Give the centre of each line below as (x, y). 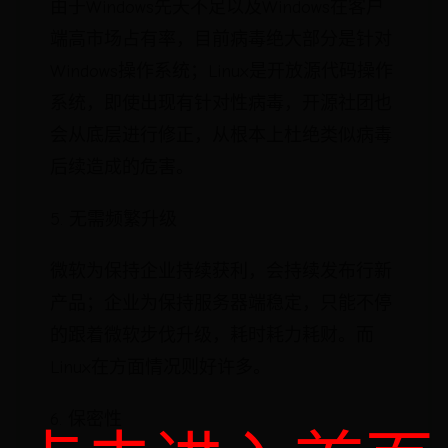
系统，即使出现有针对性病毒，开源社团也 (221, 103)
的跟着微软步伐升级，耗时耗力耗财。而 (212, 335)
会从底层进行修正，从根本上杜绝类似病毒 (221, 135)
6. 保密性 (86, 419)
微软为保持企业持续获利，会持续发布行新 (221, 271)
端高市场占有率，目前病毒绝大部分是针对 (221, 39)
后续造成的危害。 (122, 167)
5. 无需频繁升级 (113, 219)
